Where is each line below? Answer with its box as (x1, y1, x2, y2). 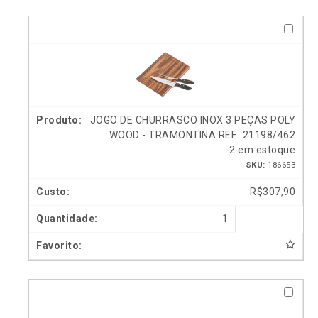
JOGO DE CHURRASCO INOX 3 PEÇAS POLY (89, 114, 295, 126)
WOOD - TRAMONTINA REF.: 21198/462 (109, 128, 295, 141)
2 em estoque (229, 143, 295, 155)
